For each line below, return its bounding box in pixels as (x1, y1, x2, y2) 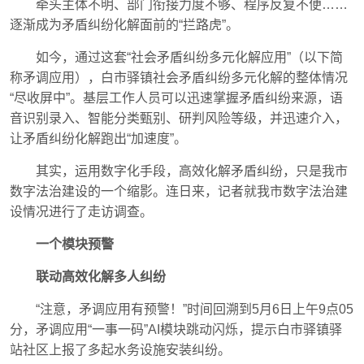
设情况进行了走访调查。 (10, 205, 153, 219)
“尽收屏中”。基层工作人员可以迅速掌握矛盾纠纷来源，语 (10, 91, 343, 105)
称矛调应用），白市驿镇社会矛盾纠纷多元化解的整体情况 (10, 71, 348, 84)
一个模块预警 (36, 237, 114, 251)
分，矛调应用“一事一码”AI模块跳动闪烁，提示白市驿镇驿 (10, 323, 342, 336)
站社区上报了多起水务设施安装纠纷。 (10, 343, 231, 357)
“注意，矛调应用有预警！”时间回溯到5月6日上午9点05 (36, 302, 353, 316)
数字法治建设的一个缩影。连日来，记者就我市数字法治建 (10, 184, 348, 198)
